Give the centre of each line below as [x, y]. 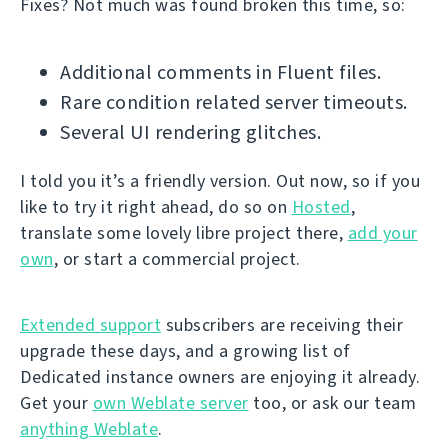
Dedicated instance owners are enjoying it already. [220, 376]
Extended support [90, 324]
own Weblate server [170, 402]
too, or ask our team [332, 402]
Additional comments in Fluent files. [220, 72]
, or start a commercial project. [177, 258]
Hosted [321, 206]
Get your [56, 402]
